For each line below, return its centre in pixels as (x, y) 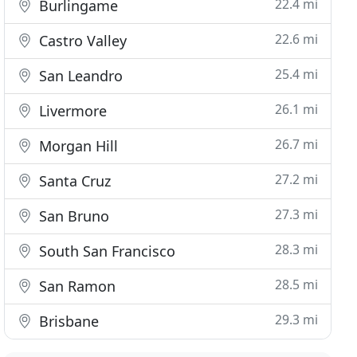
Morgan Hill (77, 146)
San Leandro (79, 76)
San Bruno (73, 216)
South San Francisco (106, 251)
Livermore (71, 111)
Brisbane (67, 321)
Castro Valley (81, 41)
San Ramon (76, 286)
